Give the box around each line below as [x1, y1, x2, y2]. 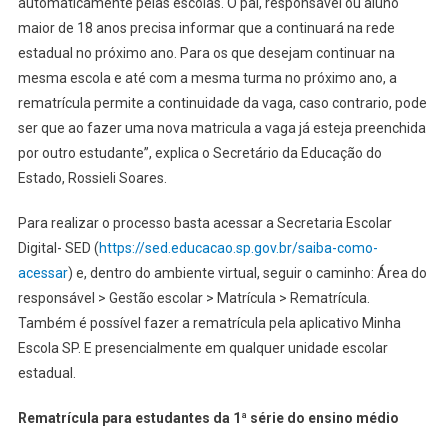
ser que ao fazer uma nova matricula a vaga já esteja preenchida [17, 120, 426, 137]
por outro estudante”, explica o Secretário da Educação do [17, 145, 382, 162]
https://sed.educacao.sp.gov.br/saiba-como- [98, 240, 378, 257]
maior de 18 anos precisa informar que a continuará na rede [17, 20, 395, 37]
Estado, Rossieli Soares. [17, 170, 167, 187]
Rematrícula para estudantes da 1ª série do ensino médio [17, 410, 399, 427]
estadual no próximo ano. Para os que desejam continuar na [17, 45, 395, 62]
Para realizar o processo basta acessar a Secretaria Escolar [17, 215, 392, 232]
